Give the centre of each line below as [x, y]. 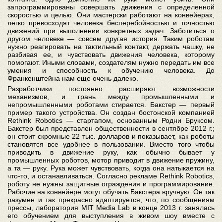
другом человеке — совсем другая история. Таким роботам [111, 39]
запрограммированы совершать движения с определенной [111, 7]
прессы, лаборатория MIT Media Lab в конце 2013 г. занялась [111, 208]
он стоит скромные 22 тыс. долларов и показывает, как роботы [111, 136]
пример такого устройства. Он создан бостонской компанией [111, 112]
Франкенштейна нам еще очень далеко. [73, 78]
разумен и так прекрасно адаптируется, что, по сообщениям [111, 200]
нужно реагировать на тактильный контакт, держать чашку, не [111, 47]
